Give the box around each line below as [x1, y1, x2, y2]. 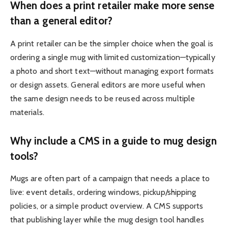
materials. [10, 107, 44, 117]
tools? [10, 149, 39, 162]
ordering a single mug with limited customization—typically [10, 52, 215, 62]
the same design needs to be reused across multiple [10, 93, 195, 103]
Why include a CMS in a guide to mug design [10, 134, 217, 147]
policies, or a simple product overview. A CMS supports [10, 201, 204, 211]
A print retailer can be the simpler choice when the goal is [10, 38, 213, 48]
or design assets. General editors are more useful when [10, 79, 206, 90]
